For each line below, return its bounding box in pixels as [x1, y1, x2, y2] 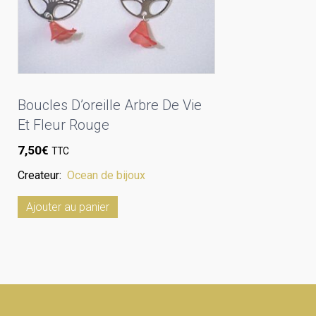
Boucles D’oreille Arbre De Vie [18, 96, 202, 114]
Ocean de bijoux [67, 169, 145, 183]
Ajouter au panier [26, 200, 109, 214]
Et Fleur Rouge [18, 116, 109, 133]
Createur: [18, 169, 67, 183]
